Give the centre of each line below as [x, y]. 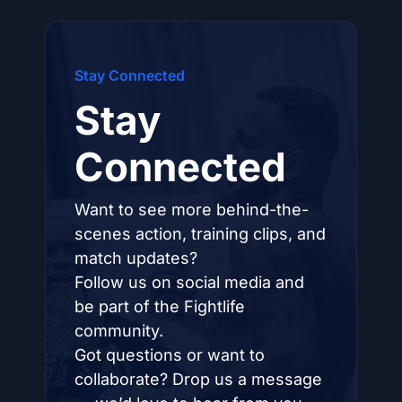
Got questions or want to [170, 354]
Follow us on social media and [189, 282]
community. [119, 330]
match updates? [136, 258]
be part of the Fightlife [160, 306]
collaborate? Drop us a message [198, 379]
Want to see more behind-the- [192, 209]
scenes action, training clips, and [200, 233]
